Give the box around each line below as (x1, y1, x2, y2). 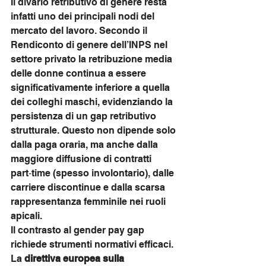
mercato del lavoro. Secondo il (11, 25, 150, 36)
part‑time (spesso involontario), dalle (11, 167, 176, 179)
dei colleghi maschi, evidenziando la (11, 96, 175, 107)
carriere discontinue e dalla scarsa (11, 182, 167, 193)
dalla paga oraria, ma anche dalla (11, 139, 160, 150)
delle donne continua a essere (11, 68, 148, 79)
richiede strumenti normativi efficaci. (11, 239, 176, 250)
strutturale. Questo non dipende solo (11, 125, 178, 136)
